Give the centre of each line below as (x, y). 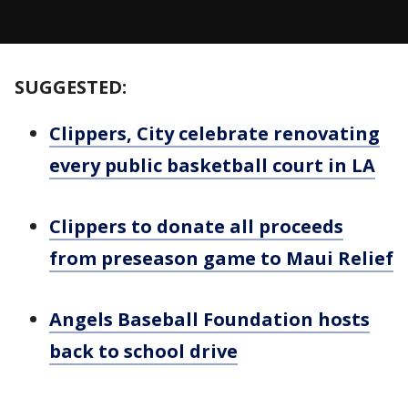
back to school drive (143, 351)
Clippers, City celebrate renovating (214, 133)
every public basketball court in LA (212, 165)
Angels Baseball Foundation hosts (209, 319)
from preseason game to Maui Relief (221, 258)
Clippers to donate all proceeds (196, 226)
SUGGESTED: (71, 87)
